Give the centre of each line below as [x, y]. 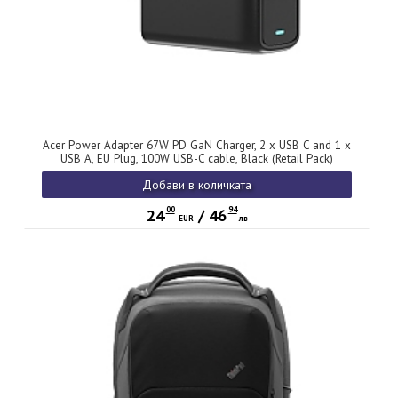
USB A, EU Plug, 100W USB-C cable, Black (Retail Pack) [197, 159]
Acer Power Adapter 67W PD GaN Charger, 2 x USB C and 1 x [197, 146]
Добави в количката [197, 185]
